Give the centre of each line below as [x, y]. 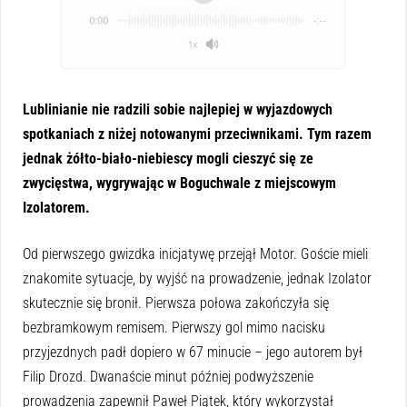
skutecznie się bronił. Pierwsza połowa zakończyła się [176, 303]
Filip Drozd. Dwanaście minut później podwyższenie [168, 377]
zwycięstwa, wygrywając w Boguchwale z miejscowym [179, 184]
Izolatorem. [56, 208]
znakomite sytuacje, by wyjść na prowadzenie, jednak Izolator [197, 279]
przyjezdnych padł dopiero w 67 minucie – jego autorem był [193, 352]
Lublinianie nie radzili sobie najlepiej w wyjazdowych [178, 110]
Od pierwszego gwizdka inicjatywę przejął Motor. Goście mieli [195, 254]
